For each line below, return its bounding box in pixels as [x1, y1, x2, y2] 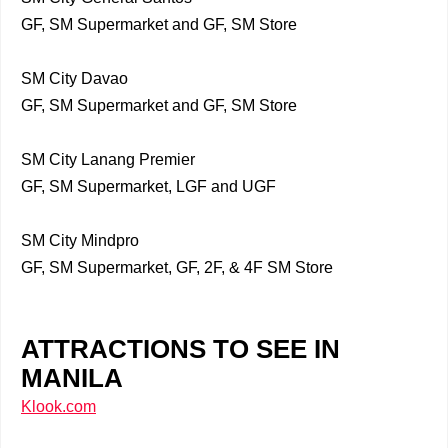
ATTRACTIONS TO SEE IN [21, 335, 340, 363]
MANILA [21, 364, 130, 392]
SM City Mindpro [21, 232, 139, 249]
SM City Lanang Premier [21, 151, 195, 168]
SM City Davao [21, 70, 128, 87]
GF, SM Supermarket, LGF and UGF [21, 178, 276, 195]
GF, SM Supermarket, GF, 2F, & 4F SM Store [21, 259, 333, 276]
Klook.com [21, 398, 96, 415]
